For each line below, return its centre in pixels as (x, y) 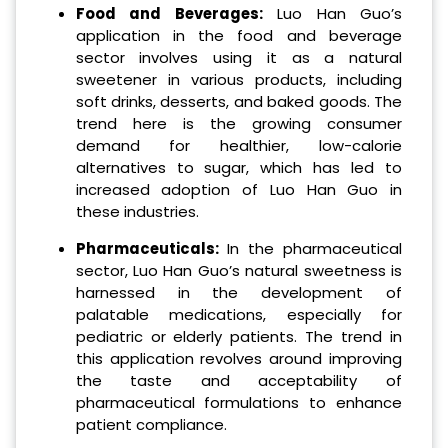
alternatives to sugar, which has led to (238, 168)
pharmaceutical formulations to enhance (238, 402)
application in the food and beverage (238, 36)
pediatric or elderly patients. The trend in (238, 336)
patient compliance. (151, 424)
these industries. (137, 212)
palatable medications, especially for (238, 314)
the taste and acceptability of (238, 380)
